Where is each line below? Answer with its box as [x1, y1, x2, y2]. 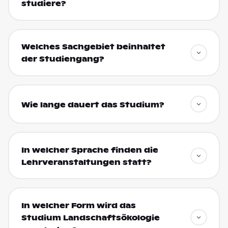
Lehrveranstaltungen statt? [21, 157, 152, 167]
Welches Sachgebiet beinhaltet [21, 42, 165, 52]
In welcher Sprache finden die [21, 145, 158, 155]
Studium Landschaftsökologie [21, 213, 160, 222]
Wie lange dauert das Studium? [21, 100, 164, 109]
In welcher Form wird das [21, 201, 136, 210]
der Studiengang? [21, 54, 104, 64]
